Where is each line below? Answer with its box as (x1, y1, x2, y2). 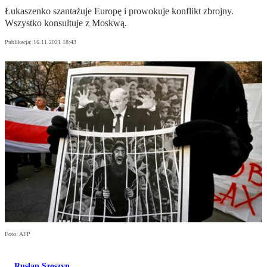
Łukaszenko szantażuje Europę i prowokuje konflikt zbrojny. (5, 6, 234, 17)
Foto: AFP (5, 231, 30, 238)
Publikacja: (5, 39, 33, 46)
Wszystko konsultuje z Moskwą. (5, 18, 127, 29)
